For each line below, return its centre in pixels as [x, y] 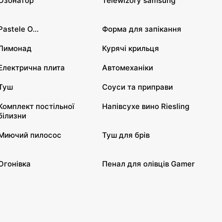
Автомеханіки [128, 68]
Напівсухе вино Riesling [146, 106]
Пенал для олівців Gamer [148, 164]
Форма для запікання [142, 29]
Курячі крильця [131, 48]
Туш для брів [126, 135]
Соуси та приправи [138, 87]
